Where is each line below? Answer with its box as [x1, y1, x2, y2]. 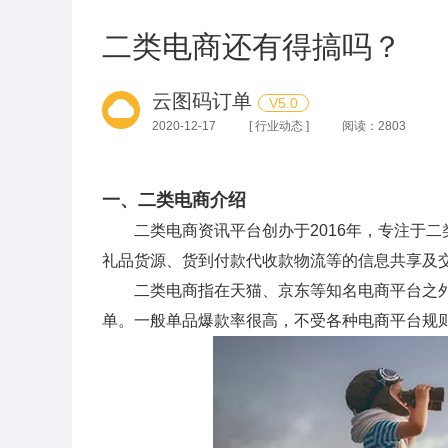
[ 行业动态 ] [249, 119, 309, 133]
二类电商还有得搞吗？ [102, 30, 402, 63]
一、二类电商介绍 [102, 190, 246, 210]
